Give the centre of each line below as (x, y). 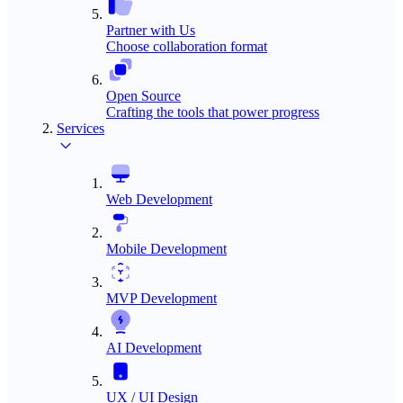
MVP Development (161, 298)
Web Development (159, 199)
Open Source (143, 96)
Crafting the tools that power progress (213, 112)
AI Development (154, 348)
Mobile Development (166, 249)
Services (81, 128)
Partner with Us (151, 30)
